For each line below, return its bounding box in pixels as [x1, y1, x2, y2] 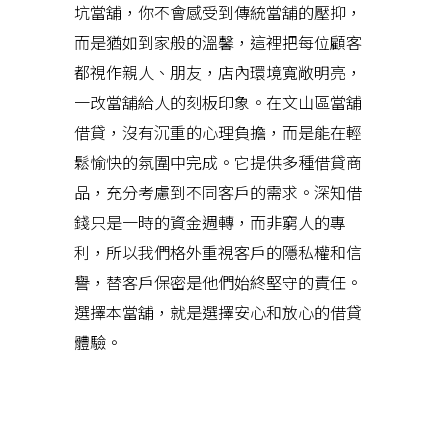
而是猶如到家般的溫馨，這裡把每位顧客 [74, 30, 362, 54]
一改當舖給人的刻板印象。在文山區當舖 [74, 90, 362, 114]
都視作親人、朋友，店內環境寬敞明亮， [74, 60, 362, 84]
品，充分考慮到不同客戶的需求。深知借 [74, 180, 362, 204]
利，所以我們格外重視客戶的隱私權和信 [74, 240, 362, 264]
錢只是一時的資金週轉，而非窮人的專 [74, 210, 346, 234]
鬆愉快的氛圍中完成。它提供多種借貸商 [74, 150, 362, 174]
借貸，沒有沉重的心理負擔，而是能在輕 [74, 120, 362, 144]
